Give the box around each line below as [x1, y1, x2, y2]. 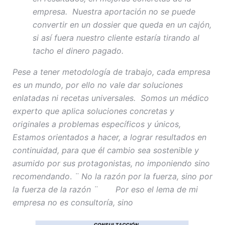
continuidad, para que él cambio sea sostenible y [13, 145, 199, 155]
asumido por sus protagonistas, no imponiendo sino [13, 158, 210, 168]
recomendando [13, 171, 70, 181]
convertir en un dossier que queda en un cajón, [33, 19, 211, 30]
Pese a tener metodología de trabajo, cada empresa [13, 66, 210, 77]
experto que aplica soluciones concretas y [13, 105, 174, 116]
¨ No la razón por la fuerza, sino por [74, 171, 212, 181]
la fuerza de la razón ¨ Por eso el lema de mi [13, 184, 198, 194]
